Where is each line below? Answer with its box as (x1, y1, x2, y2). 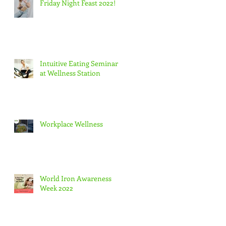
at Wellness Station (40, 68, 100, 78)
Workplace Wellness (40, 119, 103, 129)
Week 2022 (40, 183, 73, 193)
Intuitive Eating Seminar (40, 58, 118, 68)
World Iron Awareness (40, 173, 111, 183)
